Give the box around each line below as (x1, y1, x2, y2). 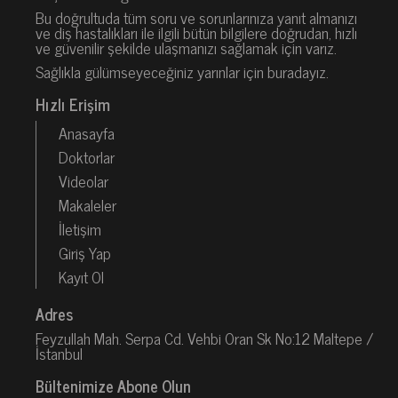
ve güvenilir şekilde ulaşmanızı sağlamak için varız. (36, 33, 337, 60)
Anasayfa (59, 118, 115, 146)
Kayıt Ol (59, 262, 104, 290)
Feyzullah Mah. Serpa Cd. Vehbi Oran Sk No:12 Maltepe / (36, 323, 374, 351)
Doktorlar (59, 142, 115, 170)
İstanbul (36, 338, 83, 366)
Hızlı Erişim (36, 90, 110, 117)
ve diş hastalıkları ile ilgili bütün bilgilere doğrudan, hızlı (36, 18, 357, 45)
